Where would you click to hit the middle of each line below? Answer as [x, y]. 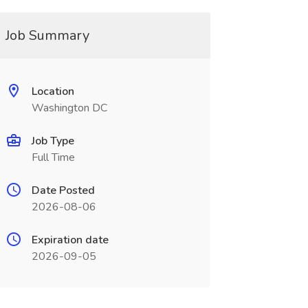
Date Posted [63, 190]
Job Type [53, 141]
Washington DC [69, 108]
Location [53, 91]
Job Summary [47, 35]
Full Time [53, 157]
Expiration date [70, 240]
